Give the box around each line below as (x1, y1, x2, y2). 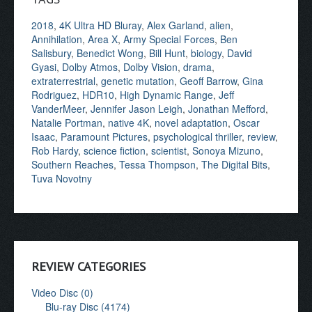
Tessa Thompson (119, 157, 196, 171)
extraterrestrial (31, 73, 95, 88)
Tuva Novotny (31, 171, 92, 185)
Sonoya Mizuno (192, 143, 260, 157)
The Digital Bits (201, 157, 267, 171)
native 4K (108, 115, 149, 130)
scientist (151, 143, 187, 157)
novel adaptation (155, 115, 228, 130)
